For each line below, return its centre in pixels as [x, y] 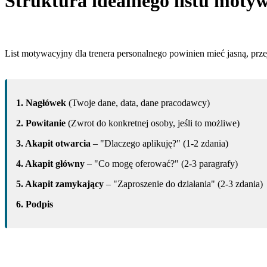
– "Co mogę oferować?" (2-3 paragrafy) [161, 163]
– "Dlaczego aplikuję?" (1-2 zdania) [159, 143]
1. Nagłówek [41, 103]
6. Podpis [35, 204]
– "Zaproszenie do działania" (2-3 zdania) [183, 184]
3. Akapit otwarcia [53, 143]
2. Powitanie [41, 123]
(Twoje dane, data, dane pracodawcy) [138, 103]
